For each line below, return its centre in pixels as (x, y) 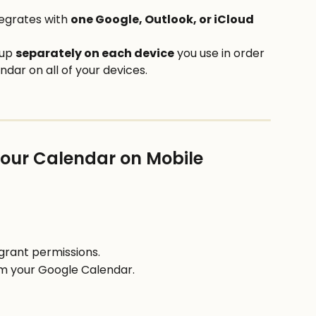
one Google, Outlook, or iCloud (162, 20)
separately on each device (95, 54)
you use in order (221, 54)
